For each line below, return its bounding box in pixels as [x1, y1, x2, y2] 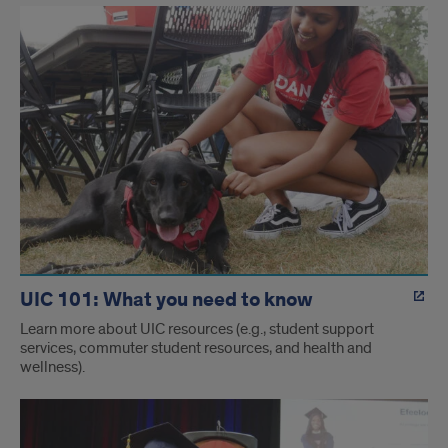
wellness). [20, 356, 85, 377]
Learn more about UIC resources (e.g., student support [20, 318, 374, 339]
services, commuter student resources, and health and [20, 337, 372, 358]
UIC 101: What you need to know [20, 286, 313, 313]
